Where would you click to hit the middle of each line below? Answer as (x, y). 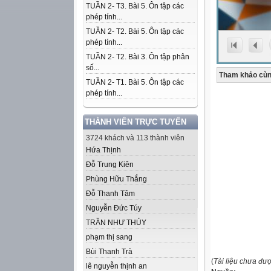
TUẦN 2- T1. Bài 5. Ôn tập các (135, 82)
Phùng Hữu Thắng (116, 179)
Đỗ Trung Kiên (110, 165)
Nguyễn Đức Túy (114, 208)
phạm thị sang (109, 237)
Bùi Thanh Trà (109, 252)
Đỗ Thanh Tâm (110, 194)
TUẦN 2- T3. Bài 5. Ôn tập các (135, 6)
